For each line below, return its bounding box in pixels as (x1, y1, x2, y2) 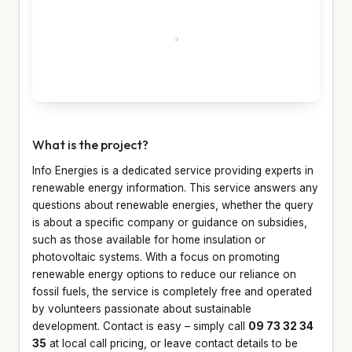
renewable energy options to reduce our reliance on (32, 267, 296, 280)
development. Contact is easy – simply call (32, 319, 248, 332)
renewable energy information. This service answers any (32, 181, 318, 194)
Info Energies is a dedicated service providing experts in (32, 163, 313, 177)
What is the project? (32, 136, 148, 152)
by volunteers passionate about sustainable (32, 302, 251, 315)
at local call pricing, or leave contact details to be (46, 336, 298, 350)
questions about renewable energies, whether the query (32, 198, 313, 211)
